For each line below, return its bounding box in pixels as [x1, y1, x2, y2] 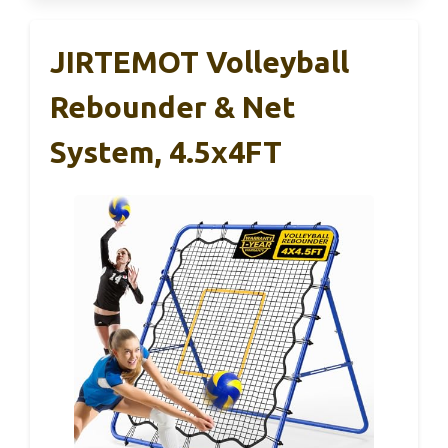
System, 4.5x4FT [50, 135, 282, 170]
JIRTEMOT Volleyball [50, 45, 349, 80]
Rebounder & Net [50, 90, 296, 125]
